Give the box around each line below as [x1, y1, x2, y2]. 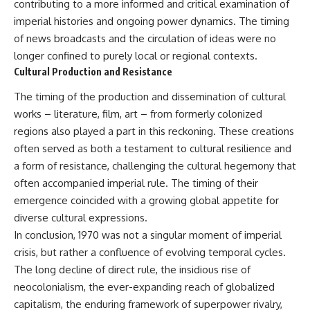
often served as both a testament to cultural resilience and [14, 142, 291, 156]
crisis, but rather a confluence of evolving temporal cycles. [14, 246, 286, 259]
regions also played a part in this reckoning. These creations [14, 125, 294, 138]
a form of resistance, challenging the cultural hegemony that [14, 159, 296, 173]
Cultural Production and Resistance [14, 65, 172, 77]
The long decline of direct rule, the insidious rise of [14, 263, 250, 277]
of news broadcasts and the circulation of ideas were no [14, 31, 276, 45]
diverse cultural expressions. [14, 211, 147, 225]
